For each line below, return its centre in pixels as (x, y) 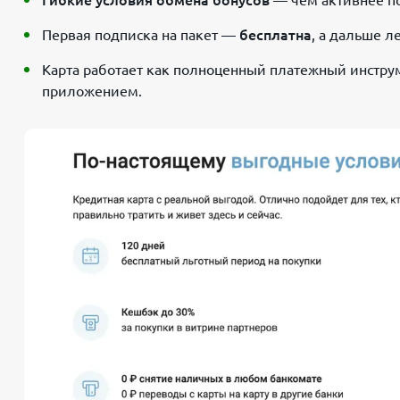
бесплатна (275, 34)
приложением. (92, 91)
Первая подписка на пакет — (141, 34)
